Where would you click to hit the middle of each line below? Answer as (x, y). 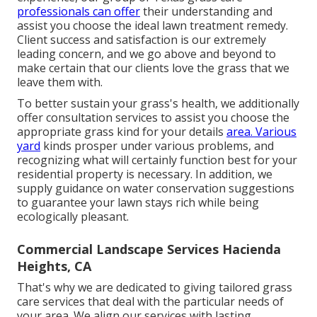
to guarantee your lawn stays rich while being (138, 203)
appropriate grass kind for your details (122, 132)
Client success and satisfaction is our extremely (142, 40)
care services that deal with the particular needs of (150, 302)
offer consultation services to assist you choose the (153, 118)
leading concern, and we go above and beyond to (146, 54)
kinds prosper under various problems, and (157, 146)
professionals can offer (79, 12)
